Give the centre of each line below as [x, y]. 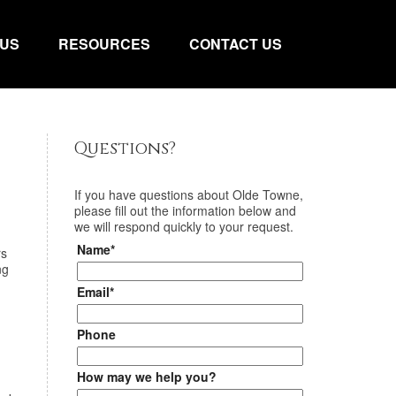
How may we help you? [146, 377]
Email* [95, 292]
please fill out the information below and [185, 210]
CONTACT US [236, 44]
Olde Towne [266, 194]
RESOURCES [104, 44]
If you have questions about [153, 194]
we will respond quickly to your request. [183, 226]
